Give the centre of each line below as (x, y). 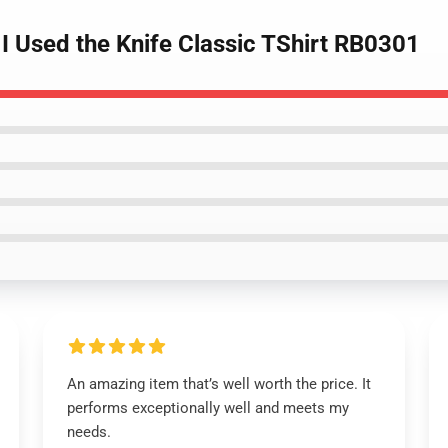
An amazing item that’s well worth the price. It (218, 384)
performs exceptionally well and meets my (207, 408)
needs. (90, 432)
